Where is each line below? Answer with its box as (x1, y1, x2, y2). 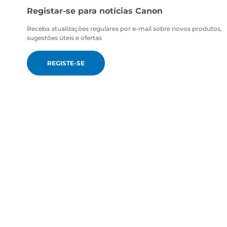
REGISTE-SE (47, 59, 85, 67)
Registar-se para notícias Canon (27, 6, 163, 16)
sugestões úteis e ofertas (27, 34, 102, 42)
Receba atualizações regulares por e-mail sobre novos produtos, (27, 25, 222, 33)
